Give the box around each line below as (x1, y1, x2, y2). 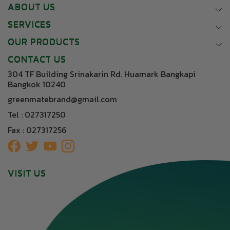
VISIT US (8, 166, 47, 180)
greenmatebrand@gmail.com (8, 93, 117, 106)
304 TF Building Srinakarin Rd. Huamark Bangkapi (8, 67, 196, 80)
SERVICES (8, 16, 52, 31)
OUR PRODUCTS (8, 34, 80, 48)
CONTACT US (8, 51, 66, 66)
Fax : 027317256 (8, 123, 67, 136)
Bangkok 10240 (8, 78, 66, 90)
